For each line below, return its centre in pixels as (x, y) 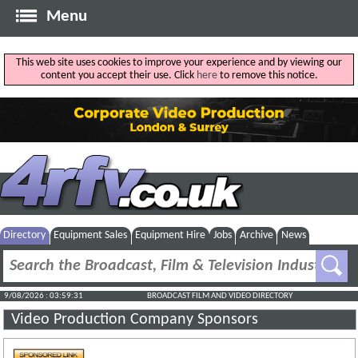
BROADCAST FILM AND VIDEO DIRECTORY (220, 296)
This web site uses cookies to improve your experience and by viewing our (179, 63)
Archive (256, 235)
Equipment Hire (171, 235)
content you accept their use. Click (118, 76)
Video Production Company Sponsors (135, 320)
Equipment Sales (91, 235)
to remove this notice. (267, 76)
